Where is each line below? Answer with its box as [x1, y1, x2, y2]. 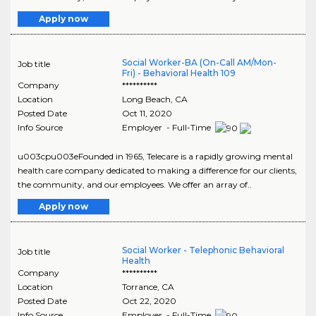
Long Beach [121, 94, 171, 105]
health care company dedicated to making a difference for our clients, [18, 165, 297, 176]
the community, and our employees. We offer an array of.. [18, 179, 252, 190]
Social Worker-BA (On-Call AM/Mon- [121, 57, 276, 68]
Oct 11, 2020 [121, 108, 172, 119]
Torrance [121, 281, 157, 293]
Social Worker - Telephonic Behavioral [121, 245, 284, 256]
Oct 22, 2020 [121, 296, 176, 307]
